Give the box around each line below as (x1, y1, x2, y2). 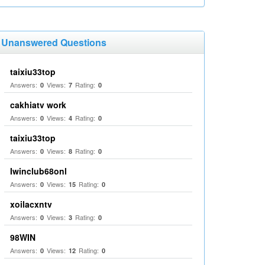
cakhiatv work (10, 99, 66, 111)
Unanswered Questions (1, 35, 106, 49)
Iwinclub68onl (10, 165, 67, 177)
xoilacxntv (10, 198, 52, 210)
